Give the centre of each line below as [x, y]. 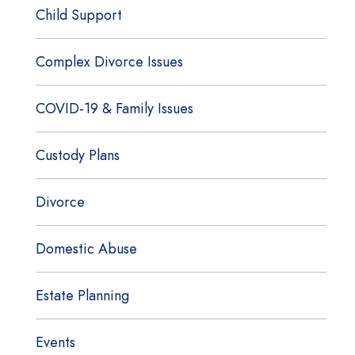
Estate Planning [82, 295]
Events [55, 342]
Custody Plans [77, 155]
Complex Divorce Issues [109, 61]
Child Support [78, 15]
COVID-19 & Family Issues [114, 108]
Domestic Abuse [86, 248]
